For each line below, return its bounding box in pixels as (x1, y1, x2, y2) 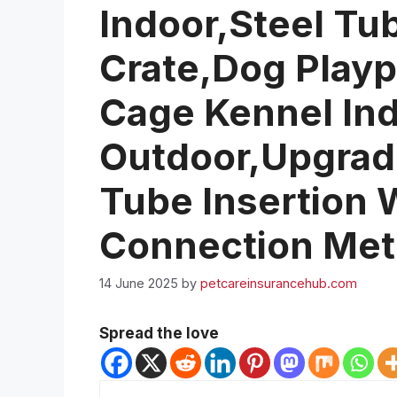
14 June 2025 (99, 275, 178, 291)
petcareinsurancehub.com (200, 275, 357, 291)
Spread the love (99, 323, 219, 342)
